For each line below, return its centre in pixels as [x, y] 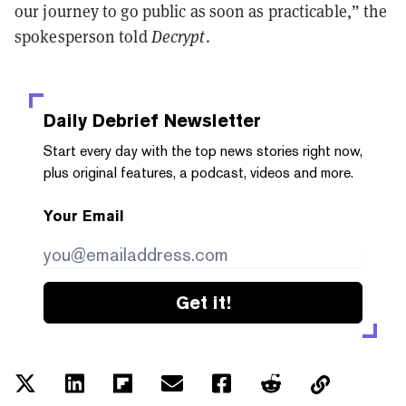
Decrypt [178, 36]
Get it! [203, 302]
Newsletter [210, 120]
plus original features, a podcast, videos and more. [198, 172]
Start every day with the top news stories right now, [203, 150]
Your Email [84, 216]
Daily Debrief [101, 120]
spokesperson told [83, 36]
